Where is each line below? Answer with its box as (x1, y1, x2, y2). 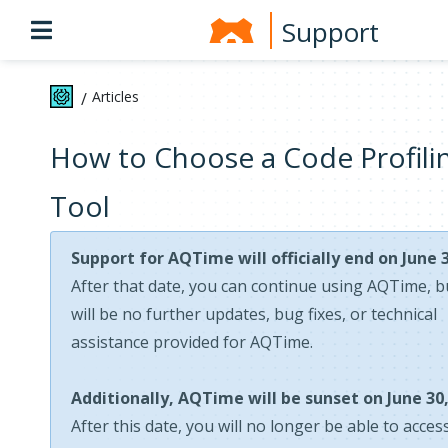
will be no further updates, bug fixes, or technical (71, 303, 437, 325)
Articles (92, 87, 139, 106)
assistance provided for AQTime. (71, 331, 313, 353)
